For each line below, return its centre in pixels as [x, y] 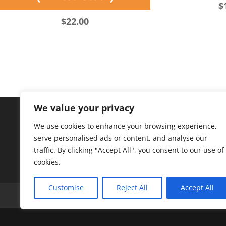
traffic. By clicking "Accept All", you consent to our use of [129, 150]
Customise [66, 187]
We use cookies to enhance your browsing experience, [125, 126]
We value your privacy [84, 108]
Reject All [132, 187]
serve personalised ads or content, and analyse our [121, 138]
